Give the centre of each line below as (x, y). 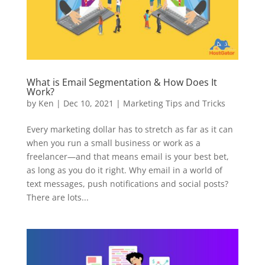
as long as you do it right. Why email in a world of (124, 170)
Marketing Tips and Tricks (174, 104)
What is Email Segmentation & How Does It (122, 83)
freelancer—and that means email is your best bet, (127, 157)
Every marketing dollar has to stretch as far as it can (130, 130)
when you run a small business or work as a (113, 143)
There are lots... (57, 198)
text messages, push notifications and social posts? (127, 184)
